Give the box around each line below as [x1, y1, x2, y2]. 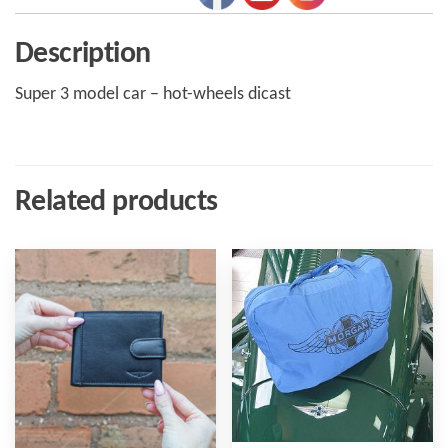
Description [15, 39, 151, 71]
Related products [15, 187, 218, 219]
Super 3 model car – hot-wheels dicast [15, 85, 291, 105]
